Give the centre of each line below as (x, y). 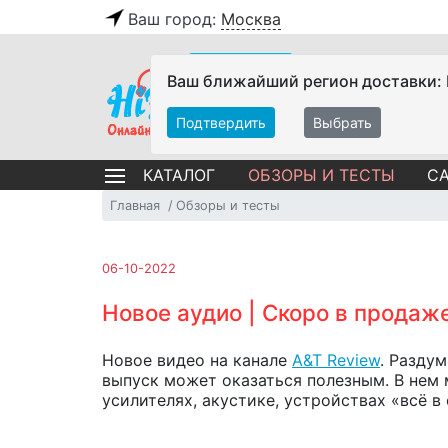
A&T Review (336, 359)
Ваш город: (174, 19)
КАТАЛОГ (179, 175)
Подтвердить (221, 122)
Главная (135, 205)
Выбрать (342, 122)
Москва (251, 19)
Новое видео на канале (197, 359)
